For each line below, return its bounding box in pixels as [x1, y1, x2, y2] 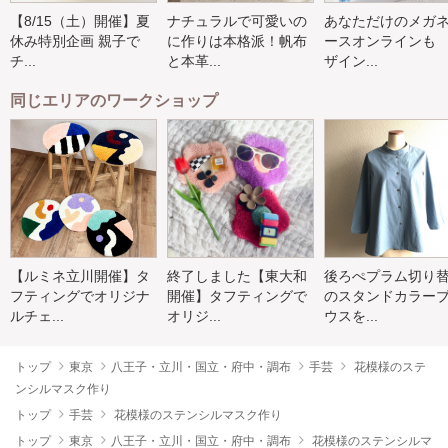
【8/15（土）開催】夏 [10, 13, 150, 30]
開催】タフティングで [167, 288, 307, 305]
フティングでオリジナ [10, 288, 150, 305]
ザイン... [324, 53, 378, 70]
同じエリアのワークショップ [10, 92, 218, 110]
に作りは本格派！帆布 [167, 33, 307, 50]
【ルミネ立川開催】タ [10, 268, 150, 285]
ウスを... [324, 308, 378, 325]
